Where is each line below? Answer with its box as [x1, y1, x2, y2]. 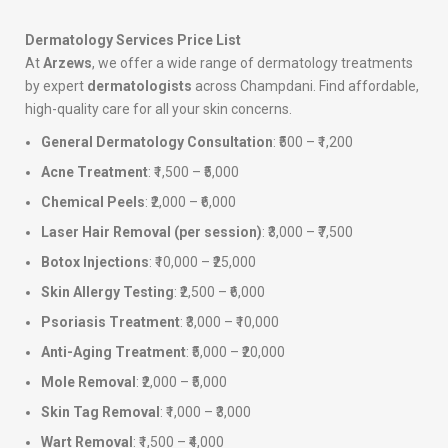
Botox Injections [41, 254, 149, 271]
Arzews [43, 55, 92, 72]
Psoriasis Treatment [41, 314, 180, 331]
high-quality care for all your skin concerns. [25, 101, 292, 118]
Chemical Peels [41, 194, 145, 211]
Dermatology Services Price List [25, 32, 241, 49]
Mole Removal [41, 374, 136, 391]
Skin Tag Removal [41, 404, 160, 421]
